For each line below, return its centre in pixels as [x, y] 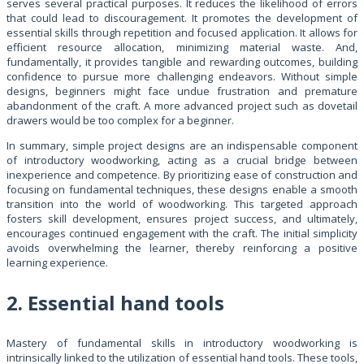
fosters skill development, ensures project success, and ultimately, [182, 218]
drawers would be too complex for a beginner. [120, 120]
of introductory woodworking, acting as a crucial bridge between [182, 160]
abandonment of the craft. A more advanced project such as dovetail [182, 105]
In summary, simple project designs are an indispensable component [182, 145]
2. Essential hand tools [115, 302]
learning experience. [57, 262]
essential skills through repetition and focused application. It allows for [182, 32]
